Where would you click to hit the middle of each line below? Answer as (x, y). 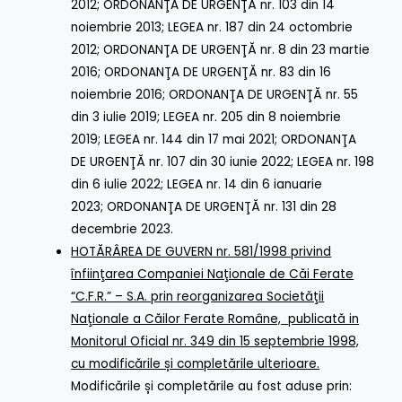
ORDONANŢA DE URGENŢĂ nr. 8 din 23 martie (237, 49)
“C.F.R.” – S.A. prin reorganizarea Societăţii (198, 296)
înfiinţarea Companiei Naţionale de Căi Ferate (213, 274)
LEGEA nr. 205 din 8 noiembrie (253, 117)
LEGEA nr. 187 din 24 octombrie (261, 27)
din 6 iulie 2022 (116, 184)
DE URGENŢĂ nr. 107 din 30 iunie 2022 (181, 162)
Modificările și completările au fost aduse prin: (212, 386)
